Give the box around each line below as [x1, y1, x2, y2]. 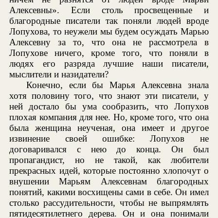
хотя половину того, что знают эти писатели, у [9, 90, 209, 101]
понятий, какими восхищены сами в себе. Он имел [9, 186, 209, 197]
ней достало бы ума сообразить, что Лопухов [9, 101, 209, 111]
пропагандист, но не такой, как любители [9, 154, 209, 165]
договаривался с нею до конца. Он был [9, 144, 209, 154]
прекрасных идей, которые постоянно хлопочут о [9, 165, 209, 176]
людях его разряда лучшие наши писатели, [9, 58, 209, 69]
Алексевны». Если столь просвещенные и [9, 4, 209, 15]
